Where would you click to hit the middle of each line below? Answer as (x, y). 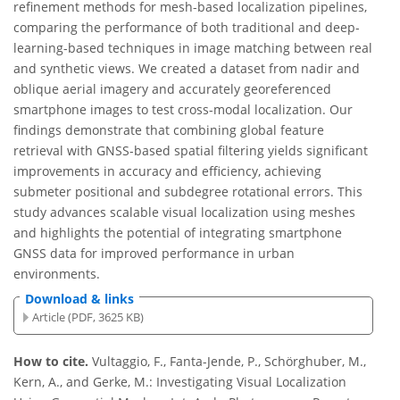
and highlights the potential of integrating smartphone (178, 233)
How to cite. (53, 362)
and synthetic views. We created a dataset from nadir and (187, 69)
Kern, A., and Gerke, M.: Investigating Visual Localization (180, 382)
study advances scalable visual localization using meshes (184, 212)
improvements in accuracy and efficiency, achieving (167, 171)
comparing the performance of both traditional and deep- (187, 28)
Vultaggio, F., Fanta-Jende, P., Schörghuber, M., (229, 362)
